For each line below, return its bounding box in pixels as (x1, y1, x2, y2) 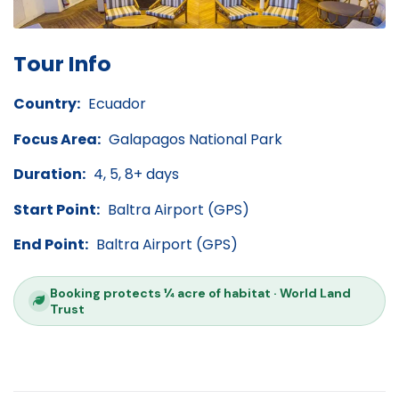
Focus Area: (13, 128, 101, 150)
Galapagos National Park (109, 128, 282, 150)
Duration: (13, 164, 85, 185)
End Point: (13, 234, 88, 256)
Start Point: (13, 199, 100, 220)
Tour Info (13, 49, 111, 79)
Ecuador (88, 93, 146, 114)
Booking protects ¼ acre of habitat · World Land (50, 284, 351, 301)
